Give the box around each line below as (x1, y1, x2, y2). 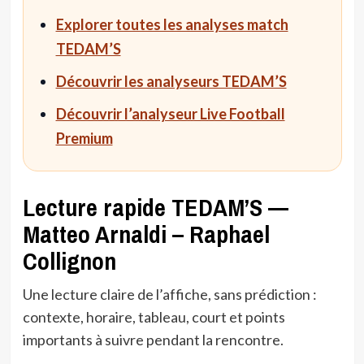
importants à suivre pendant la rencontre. (22, 330, 284, 349)
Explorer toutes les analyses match (55, 15, 288, 33)
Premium (55, 128, 113, 147)
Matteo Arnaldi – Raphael (22, 217, 270, 250)
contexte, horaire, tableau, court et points (22, 307, 285, 326)
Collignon (22, 244, 116, 277)
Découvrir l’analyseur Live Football (55, 104, 285, 123)
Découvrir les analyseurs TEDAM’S (55, 71, 287, 90)
